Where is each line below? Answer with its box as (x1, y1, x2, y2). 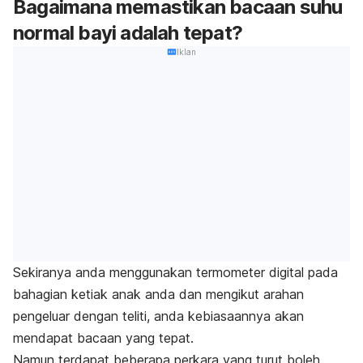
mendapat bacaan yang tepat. (13, 329, 194, 346)
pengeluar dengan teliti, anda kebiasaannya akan (13, 307, 304, 324)
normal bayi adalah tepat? (13, 21, 242, 45)
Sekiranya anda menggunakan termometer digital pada (13, 263, 338, 280)
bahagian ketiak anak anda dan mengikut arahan (13, 285, 304, 302)
